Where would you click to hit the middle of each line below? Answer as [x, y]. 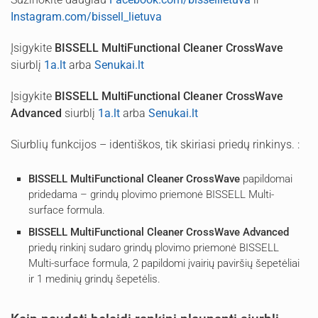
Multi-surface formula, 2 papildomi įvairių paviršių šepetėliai [164, 263]
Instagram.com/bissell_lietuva [86, 16]
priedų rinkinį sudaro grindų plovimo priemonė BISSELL [154, 247]
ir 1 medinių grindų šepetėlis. [94, 279]
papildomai [266, 179]
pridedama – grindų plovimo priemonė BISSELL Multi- [151, 194]
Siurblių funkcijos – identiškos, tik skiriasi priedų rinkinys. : [155, 144]
